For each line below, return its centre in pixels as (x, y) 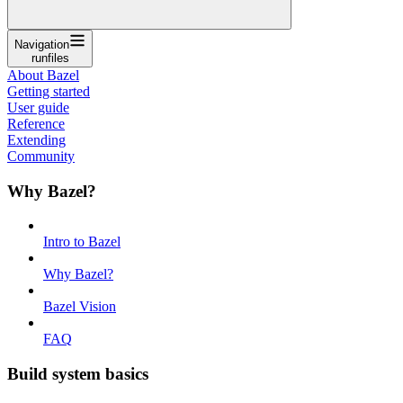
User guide (38, 107)
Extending (36, 139)
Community (41, 156)
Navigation (42, 44)
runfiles (50, 58)
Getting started (49, 91)
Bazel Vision (80, 307)
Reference (36, 123)
